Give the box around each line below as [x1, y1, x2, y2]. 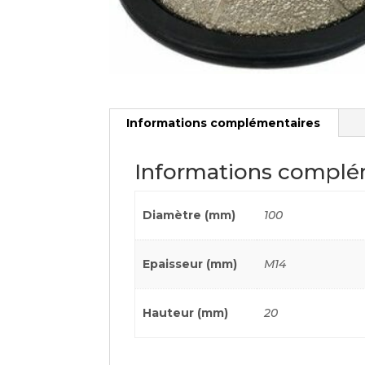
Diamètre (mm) [142, 208, 235, 222]
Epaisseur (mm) [142, 257, 237, 271]
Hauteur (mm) [142, 306, 228, 320]
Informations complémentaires [126, 116, 321, 130]
